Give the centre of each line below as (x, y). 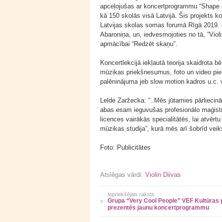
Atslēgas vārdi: (123, 175)
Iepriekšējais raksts (131, 194)
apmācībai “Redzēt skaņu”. (139, 44)
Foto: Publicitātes (125, 147)
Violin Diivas (163, 175)
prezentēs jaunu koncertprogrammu (158, 208)
